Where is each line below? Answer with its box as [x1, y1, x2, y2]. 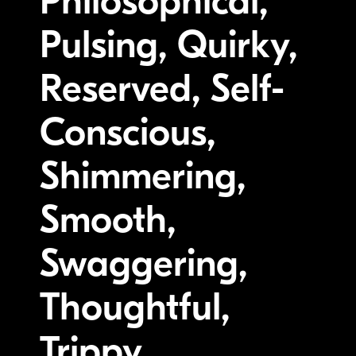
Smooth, [40, 197, 176, 242]
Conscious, [40, 110, 215, 154]
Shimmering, [40, 153, 246, 198]
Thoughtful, [40, 284, 230, 329]
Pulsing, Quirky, [40, 22, 297, 67]
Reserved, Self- [40, 66, 284, 110]
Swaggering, [40, 241, 247, 285]
